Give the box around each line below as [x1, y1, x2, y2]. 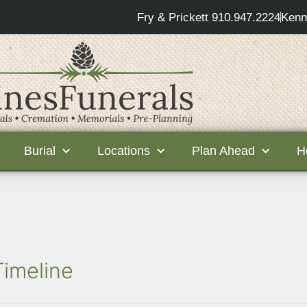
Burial [24, 144, 56, 158]
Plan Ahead [192, 144, 255, 158]
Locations [97, 144, 150, 158]
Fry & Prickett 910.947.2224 [136, 10, 280, 24]
